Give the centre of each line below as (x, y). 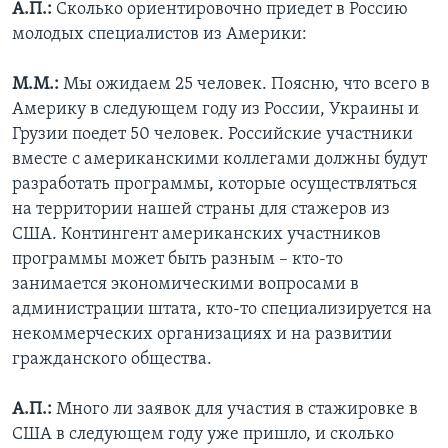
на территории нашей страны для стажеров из (201, 210)
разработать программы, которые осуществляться (214, 185)
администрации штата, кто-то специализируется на (222, 310)
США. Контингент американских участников (196, 235)
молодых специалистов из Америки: (159, 35)
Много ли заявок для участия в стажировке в (235, 410)
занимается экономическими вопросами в (185, 285)
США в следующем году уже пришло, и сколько (203, 435)
